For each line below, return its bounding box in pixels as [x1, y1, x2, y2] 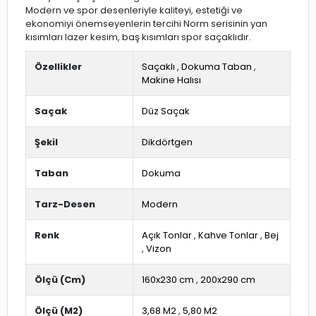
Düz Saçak [142, 104, 190, 118]
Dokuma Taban [181, 60, 252, 73]
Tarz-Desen [35, 197, 95, 211]
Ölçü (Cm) [35, 273, 85, 286]
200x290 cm [200, 273, 255, 286]
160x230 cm [142, 273, 194, 286]
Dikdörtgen [142, 135, 193, 149]
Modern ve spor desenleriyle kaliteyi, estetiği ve [25, 4, 243, 17]
